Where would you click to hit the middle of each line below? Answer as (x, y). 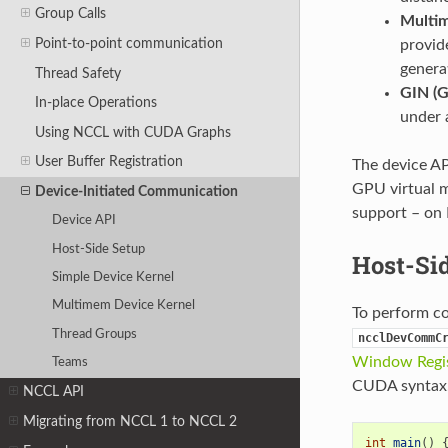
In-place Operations (95, 103)
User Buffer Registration (108, 162)
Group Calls (70, 14)
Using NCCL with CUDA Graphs (132, 132)
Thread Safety (77, 73)
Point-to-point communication (128, 43)
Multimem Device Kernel (124, 306)
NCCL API (54, 392)
